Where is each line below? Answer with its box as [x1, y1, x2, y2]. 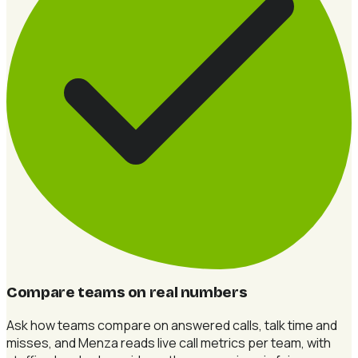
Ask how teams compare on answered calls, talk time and [6, 316, 337, 334]
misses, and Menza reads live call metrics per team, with [6, 333, 331, 352]
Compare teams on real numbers [6, 284, 248, 302]
